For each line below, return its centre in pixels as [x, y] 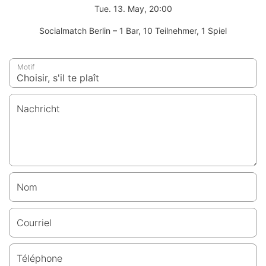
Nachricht [38, 109]
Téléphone [39, 259]
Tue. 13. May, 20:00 [133, 9]
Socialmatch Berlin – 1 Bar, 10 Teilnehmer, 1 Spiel [133, 31]
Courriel [34, 223]
